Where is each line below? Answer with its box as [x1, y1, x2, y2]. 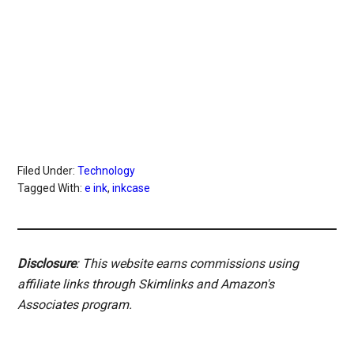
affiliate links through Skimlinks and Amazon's [17, 277, 275, 292]
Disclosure [17, 256, 77, 272]
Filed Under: [17, 164, 78, 178]
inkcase [112, 182, 151, 195]
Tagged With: [17, 182, 85, 195]
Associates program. [17, 297, 133, 313]
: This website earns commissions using [76, 256, 299, 272]
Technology [77, 164, 136, 178]
